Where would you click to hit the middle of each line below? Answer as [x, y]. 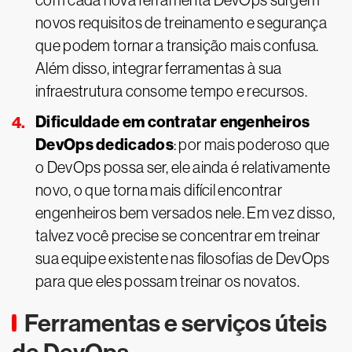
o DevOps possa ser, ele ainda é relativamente [183, 167]
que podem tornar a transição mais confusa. [177, 46]
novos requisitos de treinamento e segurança [181, 23]
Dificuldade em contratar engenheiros [173, 122]
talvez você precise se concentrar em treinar [178, 236]
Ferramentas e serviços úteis [176, 323]
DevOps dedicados [104, 145]
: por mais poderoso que [251, 145]
